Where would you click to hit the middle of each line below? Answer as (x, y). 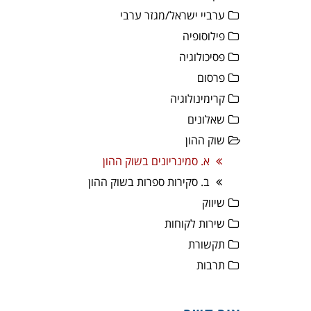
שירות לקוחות (195, 224)
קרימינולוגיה (197, 99)
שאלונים (206, 119)
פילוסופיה (204, 36)
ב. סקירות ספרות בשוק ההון (149, 182)
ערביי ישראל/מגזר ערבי (173, 15)
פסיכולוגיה (202, 57)
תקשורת (207, 244)
